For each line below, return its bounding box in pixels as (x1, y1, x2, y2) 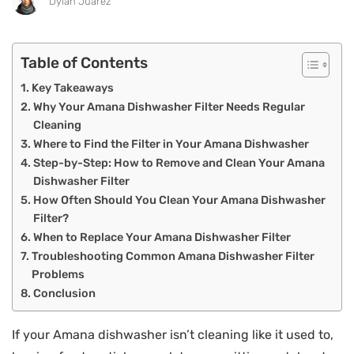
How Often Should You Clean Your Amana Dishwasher (32, 192, 326, 207)
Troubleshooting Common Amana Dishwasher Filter (31, 248, 314, 263)
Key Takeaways (31, 80, 114, 95)
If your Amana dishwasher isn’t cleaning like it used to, (12, 326, 333, 342)
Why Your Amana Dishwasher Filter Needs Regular (32, 99, 305, 114)
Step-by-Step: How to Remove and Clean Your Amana (32, 155, 325, 170)
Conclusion (32, 285, 96, 300)
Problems (31, 266, 85, 281)
